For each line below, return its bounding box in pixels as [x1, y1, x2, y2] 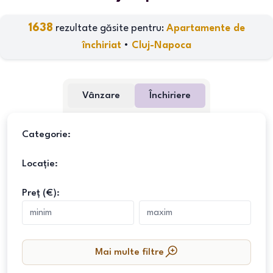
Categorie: [22, 130, 71, 140]
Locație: [22, 159, 58, 169]
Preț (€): [22, 188, 60, 198]
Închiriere [149, 91, 191, 101]
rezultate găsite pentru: [53, 23, 166, 34]
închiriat [82, 40, 121, 51]
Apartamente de [166, 23, 245, 34]
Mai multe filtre [94, 247, 164, 257]
